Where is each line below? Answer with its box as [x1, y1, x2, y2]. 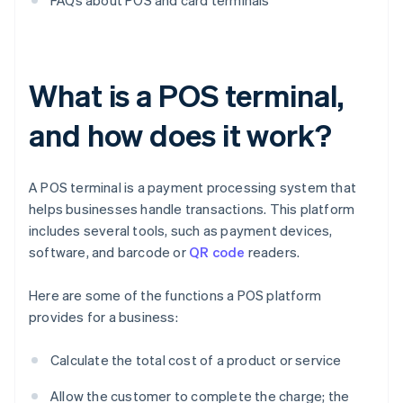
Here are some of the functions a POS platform [29, 286, 322, 305]
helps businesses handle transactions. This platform [29, 200, 355, 219]
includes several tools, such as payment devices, [29, 221, 333, 240]
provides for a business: [29, 308, 178, 327]
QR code [189, 243, 246, 262]
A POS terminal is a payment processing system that [29, 178, 357, 197]
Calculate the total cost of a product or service [50, 351, 342, 370]
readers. [245, 243, 300, 262]
